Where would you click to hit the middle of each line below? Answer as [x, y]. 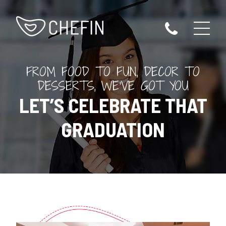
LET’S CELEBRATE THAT [113, 105]
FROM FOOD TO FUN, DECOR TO [113, 71]
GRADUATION [113, 129]
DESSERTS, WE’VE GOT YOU [113, 86]
